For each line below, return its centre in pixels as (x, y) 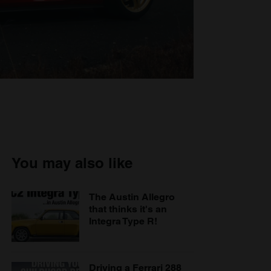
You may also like (72, 163)
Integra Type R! (123, 221)
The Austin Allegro (132, 197)
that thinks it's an (128, 209)
